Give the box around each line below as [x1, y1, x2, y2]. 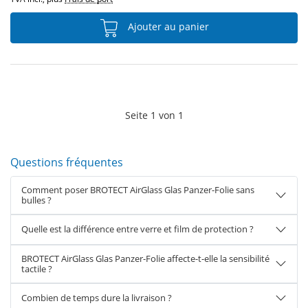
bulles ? [21, 194, 52, 206]
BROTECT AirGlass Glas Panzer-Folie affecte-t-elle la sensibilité [21, 252, 269, 265]
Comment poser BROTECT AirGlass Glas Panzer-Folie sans [21, 184, 254, 196]
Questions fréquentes [10, 155, 123, 170]
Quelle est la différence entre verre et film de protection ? [21, 223, 254, 236]
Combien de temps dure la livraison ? [21, 291, 172, 304]
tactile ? [21, 262, 52, 275]
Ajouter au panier [125, 20, 209, 34]
